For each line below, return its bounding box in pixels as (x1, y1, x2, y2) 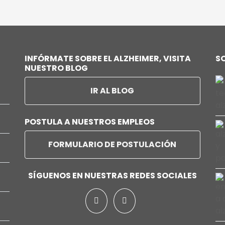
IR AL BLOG (90, 85, 135, 96)
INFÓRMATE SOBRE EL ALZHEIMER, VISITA (24, 53, 191, 64)
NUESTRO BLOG (24, 62, 88, 74)
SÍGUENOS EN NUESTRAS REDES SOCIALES (28, 170, 197, 181)
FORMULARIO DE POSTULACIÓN (48, 139, 177, 150)
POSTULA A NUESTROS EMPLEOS (24, 116, 155, 128)
